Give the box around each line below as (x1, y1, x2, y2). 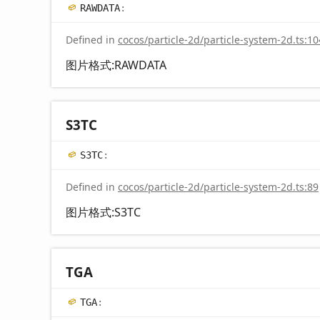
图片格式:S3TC (66, 204, 141, 220)
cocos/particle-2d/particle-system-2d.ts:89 (118, 179, 319, 194)
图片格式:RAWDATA (66, 56, 166, 73)
